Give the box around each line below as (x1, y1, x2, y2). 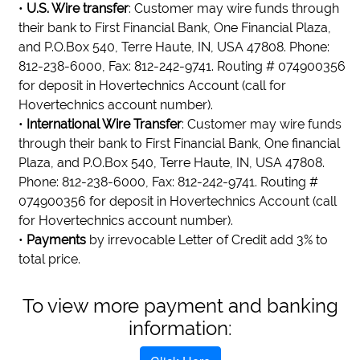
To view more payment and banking (22, 294, 338, 317)
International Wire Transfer (27, 117, 182, 132)
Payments (27, 232, 86, 247)
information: (128, 317, 232, 340)
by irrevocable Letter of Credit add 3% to (86, 232, 328, 247)
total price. (18, 252, 80, 267)
